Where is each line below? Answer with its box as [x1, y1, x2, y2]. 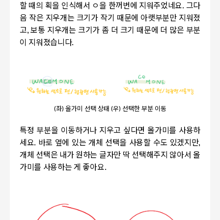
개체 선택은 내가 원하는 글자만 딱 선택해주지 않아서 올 [20, 151, 200, 161]
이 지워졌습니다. [20, 38, 74, 48]
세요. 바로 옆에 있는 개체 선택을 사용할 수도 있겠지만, [20, 138, 200, 149]
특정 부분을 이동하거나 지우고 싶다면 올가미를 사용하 [20, 126, 200, 137]
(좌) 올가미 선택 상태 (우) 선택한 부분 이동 [54, 106, 166, 114]
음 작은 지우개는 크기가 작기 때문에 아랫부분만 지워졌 [20, 13, 200, 24]
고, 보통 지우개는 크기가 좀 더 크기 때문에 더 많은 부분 [20, 26, 200, 36]
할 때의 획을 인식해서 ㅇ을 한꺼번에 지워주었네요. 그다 [20, 1, 200, 11]
